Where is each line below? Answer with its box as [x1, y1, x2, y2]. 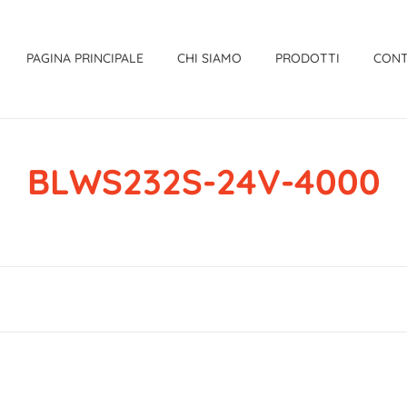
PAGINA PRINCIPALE [26, 50, 144, 66]
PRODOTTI [275, 50, 341, 66]
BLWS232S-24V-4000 [26, 160, 381, 203]
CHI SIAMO [177, 50, 243, 66]
